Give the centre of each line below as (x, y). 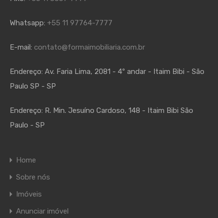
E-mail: (22, 47)
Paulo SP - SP (33, 86)
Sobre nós (33, 177)
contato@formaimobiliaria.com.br (90, 47)
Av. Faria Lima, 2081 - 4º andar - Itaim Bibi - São (125, 72)
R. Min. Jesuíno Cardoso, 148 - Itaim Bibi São (119, 110)
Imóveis (29, 194)
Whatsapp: (28, 23)
